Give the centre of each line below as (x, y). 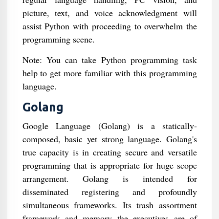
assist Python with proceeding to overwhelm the (109, 26)
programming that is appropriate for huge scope (109, 165)
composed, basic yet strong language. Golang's (109, 139)
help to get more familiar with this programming (109, 73)
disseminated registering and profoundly (109, 192)
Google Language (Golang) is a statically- (109, 126)
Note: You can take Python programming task (109, 60)
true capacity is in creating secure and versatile (109, 152)
